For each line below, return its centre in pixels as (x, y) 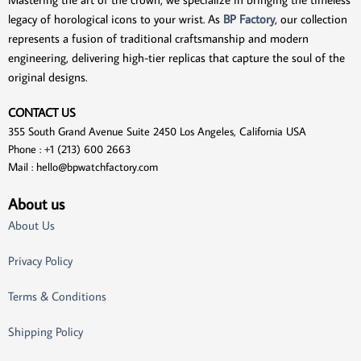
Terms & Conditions (57, 297)
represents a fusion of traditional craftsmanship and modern (158, 39)
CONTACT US (44, 113)
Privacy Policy (40, 261)
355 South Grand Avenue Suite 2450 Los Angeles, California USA (157, 132)
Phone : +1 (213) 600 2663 (69, 149)
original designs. (48, 77)
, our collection (311, 19)
